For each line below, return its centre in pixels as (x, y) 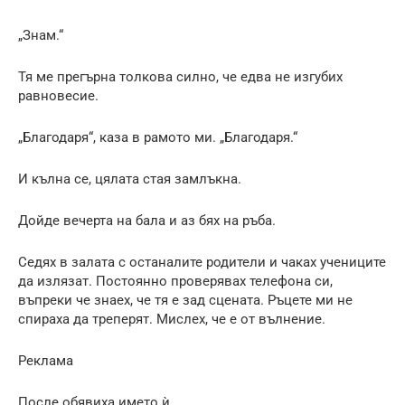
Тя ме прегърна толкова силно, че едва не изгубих (180, 76)
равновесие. (58, 95)
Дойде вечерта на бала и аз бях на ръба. (147, 220)
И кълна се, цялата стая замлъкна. (130, 179)
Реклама (46, 360)
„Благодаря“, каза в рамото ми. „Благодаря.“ (158, 137)
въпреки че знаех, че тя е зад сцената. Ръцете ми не (185, 300)
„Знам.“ (41, 35)
